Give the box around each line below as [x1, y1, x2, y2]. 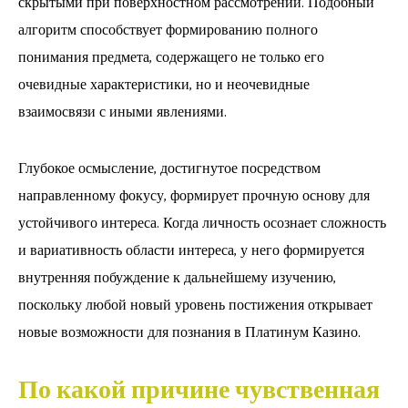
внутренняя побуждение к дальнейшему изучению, [18, 265, 336, 291]
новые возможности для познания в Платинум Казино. [18, 320, 361, 345]
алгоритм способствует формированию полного [18, 17, 318, 43]
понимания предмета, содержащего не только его [18, 45, 324, 70]
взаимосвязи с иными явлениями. [18, 99, 227, 125]
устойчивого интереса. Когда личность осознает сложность [18, 210, 386, 236]
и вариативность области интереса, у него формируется [18, 238, 364, 263]
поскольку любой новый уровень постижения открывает [18, 292, 372, 318]
